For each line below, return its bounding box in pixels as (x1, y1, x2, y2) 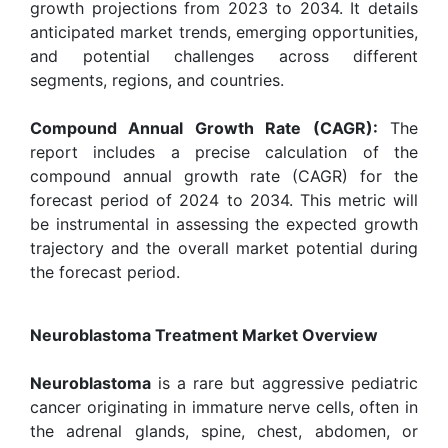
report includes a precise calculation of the (30, 141, 418, 162)
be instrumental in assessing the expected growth (30, 213, 418, 234)
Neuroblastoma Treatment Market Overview (30, 324, 378, 345)
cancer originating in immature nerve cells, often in (30, 396, 418, 417)
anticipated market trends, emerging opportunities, (30, 21, 418, 42)
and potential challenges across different (30, 45, 418, 66)
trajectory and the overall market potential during (30, 237, 418, 258)
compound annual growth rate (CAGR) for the (30, 165, 418, 186)
